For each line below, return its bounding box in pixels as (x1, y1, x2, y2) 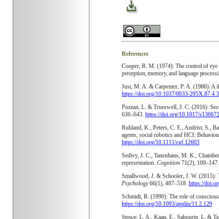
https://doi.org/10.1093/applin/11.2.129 (122, 200, 212, 207)
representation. (122, 159, 157, 166)
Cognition (157, 159, 180, 166)
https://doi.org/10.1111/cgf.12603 (122, 139, 199, 146)
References (122, 50, 149, 57)
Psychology (122, 180, 148, 187)
